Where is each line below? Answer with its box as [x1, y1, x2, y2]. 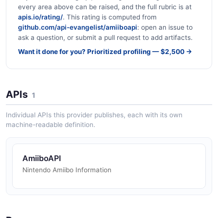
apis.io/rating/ [18, 13, 63, 21]
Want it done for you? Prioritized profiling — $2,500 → [18, 48, 192, 56]
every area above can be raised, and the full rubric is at [18, 3, 192, 11]
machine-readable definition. [6, 121, 95, 129]
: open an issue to [137, 23, 193, 32]
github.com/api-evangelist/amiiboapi [18, 23, 137, 32]
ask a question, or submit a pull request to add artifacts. [18, 34, 193, 42]
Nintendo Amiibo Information [22, 166, 111, 174]
